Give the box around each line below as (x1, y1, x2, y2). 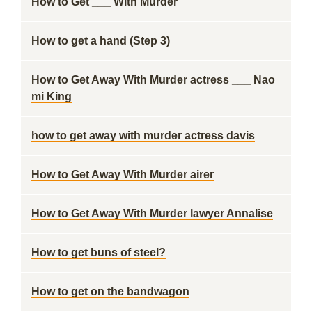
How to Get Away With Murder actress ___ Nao (31, 74, 275, 86)
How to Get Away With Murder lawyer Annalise (31, 208, 273, 219)
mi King (31, 91, 72, 102)
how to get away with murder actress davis (31, 130, 255, 141)
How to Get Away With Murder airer (31, 169, 214, 180)
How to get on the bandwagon (31, 286, 189, 297)
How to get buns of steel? (31, 247, 166, 258)
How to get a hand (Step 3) (31, 35, 170, 47)
